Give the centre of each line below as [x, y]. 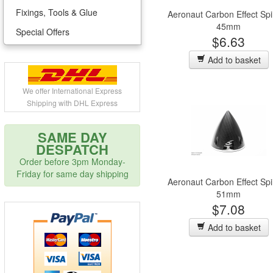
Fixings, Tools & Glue [57, 12]
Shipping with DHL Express [72, 103]
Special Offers [43, 32]
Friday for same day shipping [72, 174]
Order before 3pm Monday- [72, 161]
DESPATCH [72, 149]
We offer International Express [72, 90]
